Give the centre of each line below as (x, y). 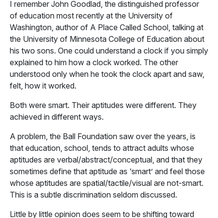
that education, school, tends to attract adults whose (102, 148)
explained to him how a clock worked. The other (94, 62)
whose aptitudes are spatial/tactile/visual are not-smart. (107, 183)
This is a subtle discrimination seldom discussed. (93, 195)
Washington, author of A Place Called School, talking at (107, 27)
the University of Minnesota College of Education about (107, 39)
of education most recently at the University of (91, 16)
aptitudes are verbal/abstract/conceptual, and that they (106, 160)
